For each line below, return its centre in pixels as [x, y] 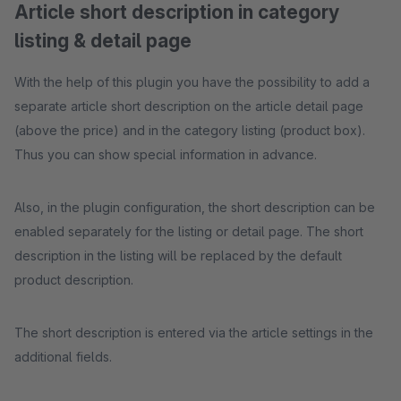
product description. [74, 280]
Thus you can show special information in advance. [166, 154]
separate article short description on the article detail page [189, 106]
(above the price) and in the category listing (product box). [190, 130]
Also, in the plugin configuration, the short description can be [195, 207]
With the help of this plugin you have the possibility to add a [192, 82]
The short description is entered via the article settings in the [194, 333]
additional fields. [63, 357]
